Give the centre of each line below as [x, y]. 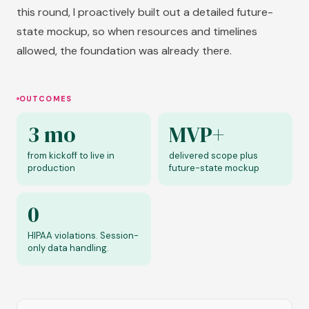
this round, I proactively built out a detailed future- [145, 12]
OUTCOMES [46, 99]
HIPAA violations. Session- [83, 236]
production [51, 168]
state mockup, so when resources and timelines [137, 32]
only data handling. [68, 248]
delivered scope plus [213, 156]
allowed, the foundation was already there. [124, 51]
